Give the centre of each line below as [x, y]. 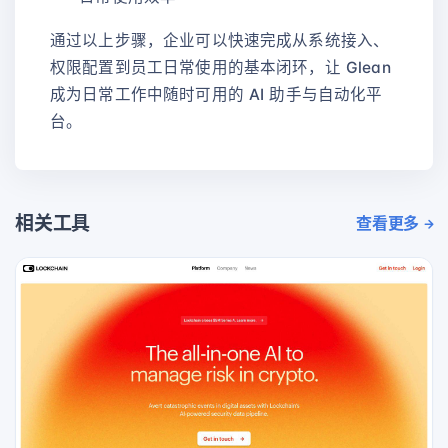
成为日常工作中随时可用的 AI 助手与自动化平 [216, 95]
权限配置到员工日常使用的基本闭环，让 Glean [220, 68]
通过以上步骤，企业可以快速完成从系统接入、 [220, 41]
